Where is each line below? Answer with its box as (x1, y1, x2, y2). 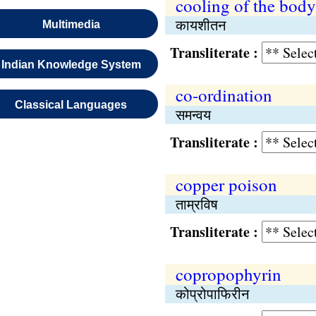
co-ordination (175, 83, 272, 107)
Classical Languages (15, 99, 128, 111)
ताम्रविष (175, 195, 218, 214)
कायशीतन (175, 16, 226, 35)
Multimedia (42, 18, 100, 30)
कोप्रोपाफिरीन (175, 284, 249, 303)
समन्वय (175, 105, 211, 124)
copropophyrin (175, 262, 281, 286)
